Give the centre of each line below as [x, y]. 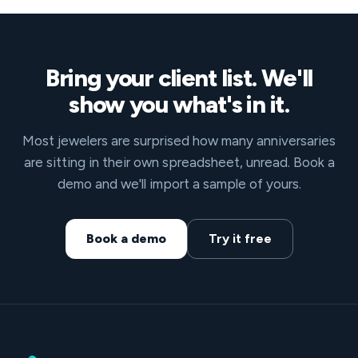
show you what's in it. [179, 104]
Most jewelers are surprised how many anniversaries [179, 140]
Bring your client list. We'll [179, 78]
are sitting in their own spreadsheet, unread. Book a [179, 162]
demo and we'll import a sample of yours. [179, 183]
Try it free [240, 238]
